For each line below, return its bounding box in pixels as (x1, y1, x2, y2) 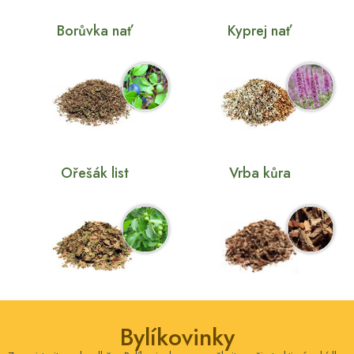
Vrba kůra (228, 162, 291, 183)
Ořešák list (60, 162, 129, 183)
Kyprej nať (228, 20, 292, 41)
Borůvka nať (56, 20, 133, 41)
